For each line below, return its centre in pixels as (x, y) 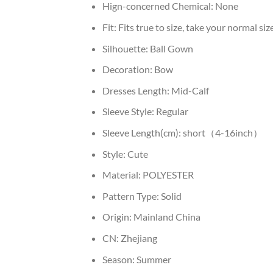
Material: (122, 175)
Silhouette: (126, 48)
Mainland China (167, 217)
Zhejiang (139, 238)
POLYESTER (168, 175)
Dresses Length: (136, 90)
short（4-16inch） (222, 133)
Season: (119, 259)
